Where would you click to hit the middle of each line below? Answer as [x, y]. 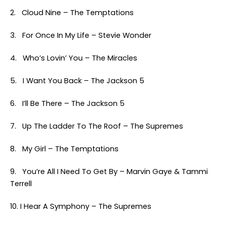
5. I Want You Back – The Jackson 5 [77, 81]
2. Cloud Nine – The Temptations [72, 13]
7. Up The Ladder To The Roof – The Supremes [97, 126]
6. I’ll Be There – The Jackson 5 [67, 103]
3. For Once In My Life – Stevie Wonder [81, 35]
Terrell [21, 184]
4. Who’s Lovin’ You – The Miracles [74, 58]
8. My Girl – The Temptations [64, 149]
